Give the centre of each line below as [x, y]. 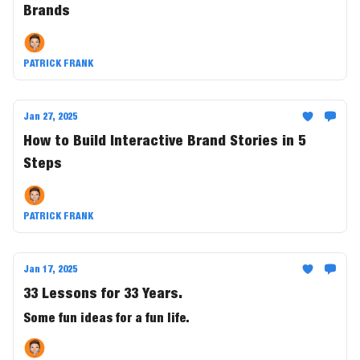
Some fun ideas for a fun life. [106, 317]
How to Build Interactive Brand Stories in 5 [164, 140]
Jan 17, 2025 [50, 269]
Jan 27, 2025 [50, 116]
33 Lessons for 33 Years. [103, 293]
